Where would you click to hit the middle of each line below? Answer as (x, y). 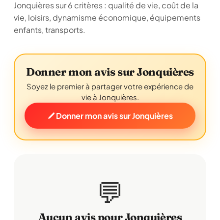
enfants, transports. (50, 30)
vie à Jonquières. (110, 97)
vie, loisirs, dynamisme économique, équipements (107, 17)
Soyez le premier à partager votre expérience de (110, 86)
